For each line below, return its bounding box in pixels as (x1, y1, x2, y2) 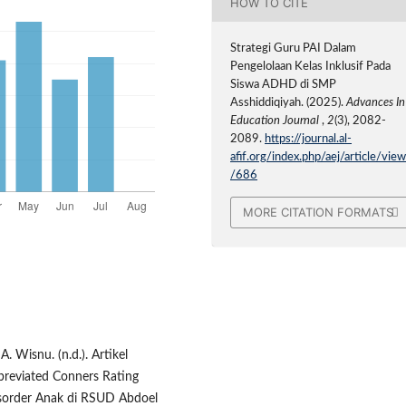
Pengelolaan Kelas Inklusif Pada (230, 61, 391, 73)
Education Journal (230, 115, 323, 128)
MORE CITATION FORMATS (243, 205, 394, 220)
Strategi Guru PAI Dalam (230, 43, 357, 55)
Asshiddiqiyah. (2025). (230, 97, 347, 110)
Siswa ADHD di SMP (230, 79, 337, 92)
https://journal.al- (265, 133, 353, 146)
